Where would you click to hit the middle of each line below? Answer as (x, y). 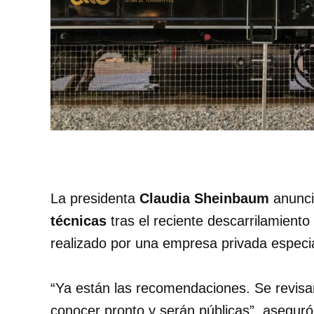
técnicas (78, 221)
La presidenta (95, 199)
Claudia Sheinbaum (204, 199)
